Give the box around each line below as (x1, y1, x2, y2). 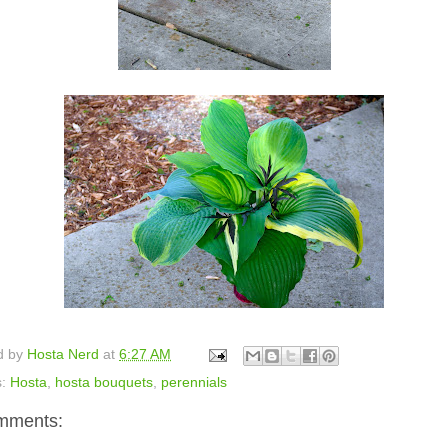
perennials (161, 375, 227, 391)
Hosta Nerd (27, 347, 99, 363)
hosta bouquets (55, 375, 153, 391)
